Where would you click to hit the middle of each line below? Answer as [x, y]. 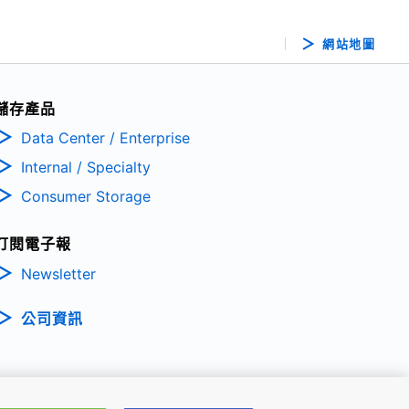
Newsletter [58, 273]
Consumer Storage [85, 196]
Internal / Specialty [85, 168]
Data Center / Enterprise [105, 138]
